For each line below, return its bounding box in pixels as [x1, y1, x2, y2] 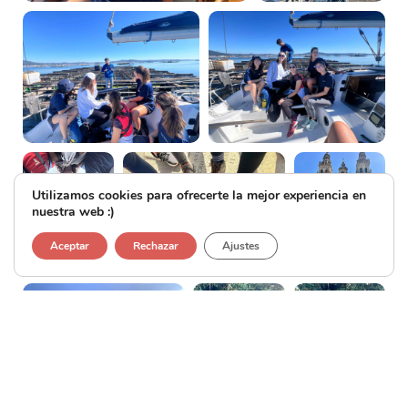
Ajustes [222, 239, 260, 253]
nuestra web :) [32, 203, 115, 220]
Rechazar [133, 239, 178, 253]
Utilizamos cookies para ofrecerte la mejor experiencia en [32, 187, 366, 204]
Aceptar [50, 239, 89, 253]
